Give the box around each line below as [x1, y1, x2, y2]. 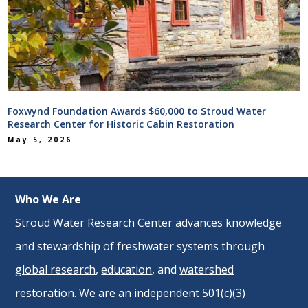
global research [15, 261, 96, 277]
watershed [179, 261, 234, 277]
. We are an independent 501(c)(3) [74, 285, 246, 300]
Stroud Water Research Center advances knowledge [15, 214, 283, 230]
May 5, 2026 [8, 135, 73, 144]
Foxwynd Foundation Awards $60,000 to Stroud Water [8, 104, 267, 118]
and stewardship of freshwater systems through [15, 238, 265, 254]
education [101, 261, 153, 277]
